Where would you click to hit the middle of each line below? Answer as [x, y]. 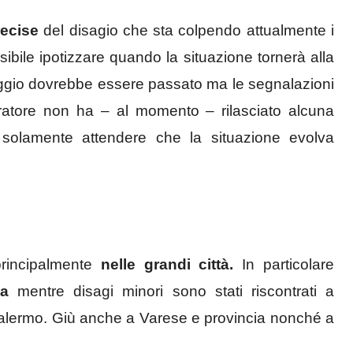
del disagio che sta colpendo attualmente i [187, 30]
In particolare [284, 265]
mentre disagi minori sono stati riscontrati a [171, 292]
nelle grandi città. [163, 265]
